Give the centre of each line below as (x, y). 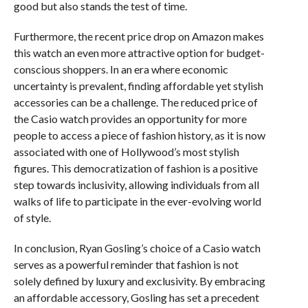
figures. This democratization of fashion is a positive (135, 168)
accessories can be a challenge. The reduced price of (135, 102)
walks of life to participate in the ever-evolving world (137, 201)
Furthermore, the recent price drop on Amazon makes (139, 36)
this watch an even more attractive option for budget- (139, 52)
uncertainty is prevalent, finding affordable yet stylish (138, 85)
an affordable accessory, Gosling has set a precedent (136, 297)
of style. (32, 217)
